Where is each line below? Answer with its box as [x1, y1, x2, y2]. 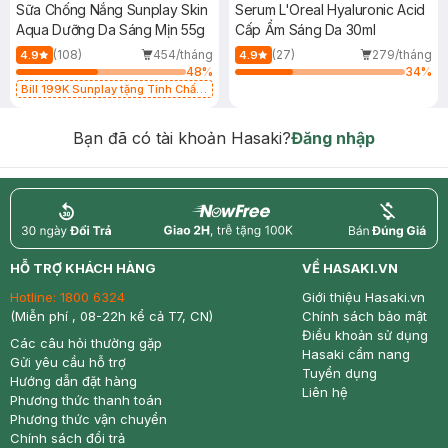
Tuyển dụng [302, 365, 377, 381]
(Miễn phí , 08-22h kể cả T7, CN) [10, 308, 213, 324]
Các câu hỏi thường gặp [10, 335, 162, 351]
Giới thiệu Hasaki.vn [302, 289, 425, 305]
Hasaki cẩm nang [302, 346, 410, 362]
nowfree [162, 239, 226, 259]
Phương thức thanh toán [10, 392, 162, 408]
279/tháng [372, 47, 432, 62]
